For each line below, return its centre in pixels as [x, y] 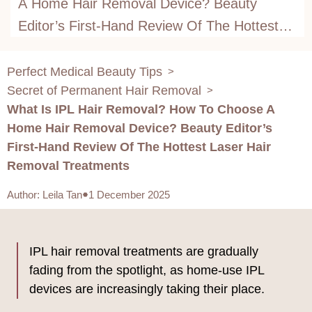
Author [22, 194]
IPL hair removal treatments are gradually [144, 251]
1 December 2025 [129, 194]
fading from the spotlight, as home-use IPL [147, 270]
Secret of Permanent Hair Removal [104, 90]
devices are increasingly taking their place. [147, 289]
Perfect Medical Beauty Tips [85, 71]
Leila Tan [62, 194]
